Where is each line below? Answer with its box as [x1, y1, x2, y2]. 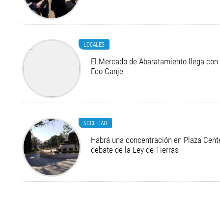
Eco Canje [91, 66, 124, 77]
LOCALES [83, 40, 105, 49]
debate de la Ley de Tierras [91, 145, 179, 155]
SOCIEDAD [83, 119, 108, 127]
